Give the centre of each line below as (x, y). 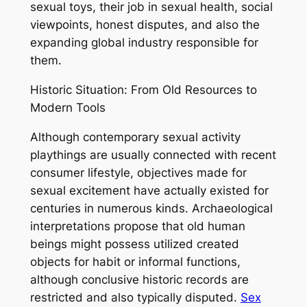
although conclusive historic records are (139, 279)
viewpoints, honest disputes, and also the (145, 24)
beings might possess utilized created (134, 244)
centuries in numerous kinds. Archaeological (151, 208)
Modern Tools (67, 107)
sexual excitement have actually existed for (149, 190)
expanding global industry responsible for (144, 42)
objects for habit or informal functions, (135, 261)
